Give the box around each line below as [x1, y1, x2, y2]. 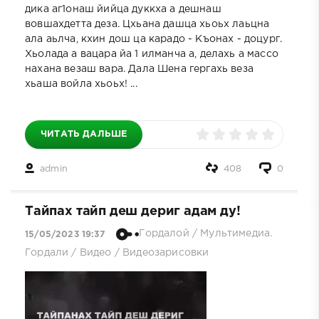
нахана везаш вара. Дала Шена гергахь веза [25, 64, 253, 73]
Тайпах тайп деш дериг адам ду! [25, 205, 241, 217]
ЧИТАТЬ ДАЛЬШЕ [41, 130, 127, 138]
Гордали [25, 248, 69, 257]
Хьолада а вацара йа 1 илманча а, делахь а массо [25, 49, 278, 58]
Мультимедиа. [200, 229, 273, 239]
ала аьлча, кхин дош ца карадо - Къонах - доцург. [25, 34, 283, 43]
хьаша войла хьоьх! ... [25, 79, 137, 88]
